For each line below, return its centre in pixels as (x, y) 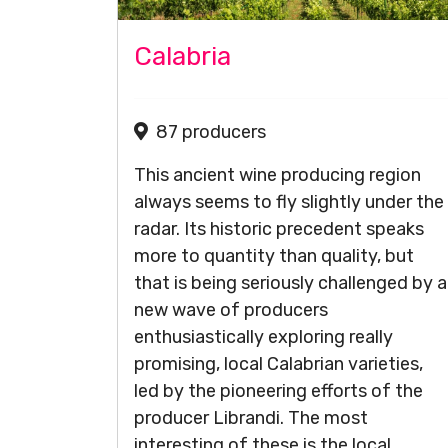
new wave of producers (231, 310)
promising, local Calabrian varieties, (278, 364)
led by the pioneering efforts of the (278, 391)
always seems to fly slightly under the (289, 202)
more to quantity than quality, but (274, 256)
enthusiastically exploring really (263, 337)
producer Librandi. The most (251, 418)
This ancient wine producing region (277, 175)
